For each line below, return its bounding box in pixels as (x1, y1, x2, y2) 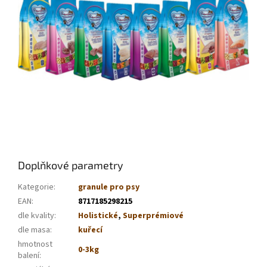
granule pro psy (78, 181, 139, 193)
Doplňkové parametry (18, 158, 123, 172)
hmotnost (18, 238, 52, 250)
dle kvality (18, 209, 54, 222)
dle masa (18, 223, 50, 236)
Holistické (78, 209, 118, 222)
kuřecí (78, 223, 103, 236)
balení (18, 249, 39, 262)
